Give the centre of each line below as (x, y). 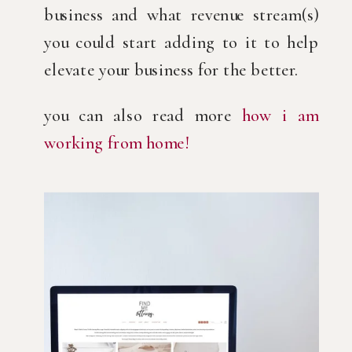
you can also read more (143, 115)
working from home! (116, 143)
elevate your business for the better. (171, 70)
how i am (280, 115)
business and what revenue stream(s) (181, 15)
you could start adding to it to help (181, 43)
